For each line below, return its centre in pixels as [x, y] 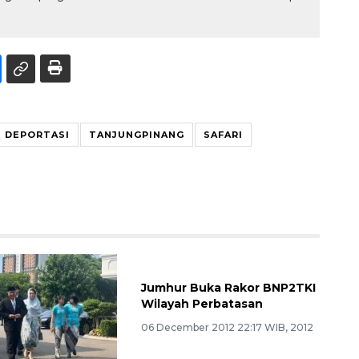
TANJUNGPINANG [137, 134]
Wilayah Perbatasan [202, 303]
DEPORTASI [37, 134]
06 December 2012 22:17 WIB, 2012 [227, 327]
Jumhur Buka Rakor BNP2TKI [228, 287]
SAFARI [223, 134]
